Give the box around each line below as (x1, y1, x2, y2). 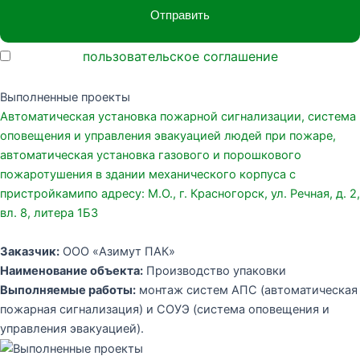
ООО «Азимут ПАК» (59, 243, 175, 259)
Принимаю (10, 48, 83, 65)
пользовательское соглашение (83, 48, 278, 65)
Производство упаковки (143, 263, 286, 278)
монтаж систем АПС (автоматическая (136, 282, 358, 297)
